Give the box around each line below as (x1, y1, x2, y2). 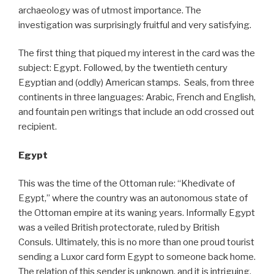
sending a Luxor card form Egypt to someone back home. (18, 251, 256, 263)
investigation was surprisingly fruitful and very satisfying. (18, 19, 251, 31)
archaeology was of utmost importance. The (18, 4, 201, 16)
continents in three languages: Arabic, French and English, (18, 92, 256, 103)
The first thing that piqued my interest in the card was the (18, 48, 255, 59)
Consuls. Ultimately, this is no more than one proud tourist (18, 237, 254, 248)
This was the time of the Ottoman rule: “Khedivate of (18, 178, 235, 190)
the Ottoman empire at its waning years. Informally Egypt (18, 207, 255, 219)
